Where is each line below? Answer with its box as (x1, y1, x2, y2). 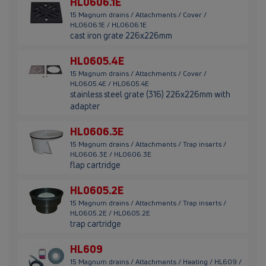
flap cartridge (70, 159, 121, 171)
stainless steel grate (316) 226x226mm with (70, 88, 230, 100)
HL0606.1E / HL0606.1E (70, 20, 147, 30)
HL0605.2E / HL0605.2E (70, 208, 150, 218)
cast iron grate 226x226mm (70, 30, 172, 42)
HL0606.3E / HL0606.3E (70, 149, 151, 160)
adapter (70, 100, 100, 112)
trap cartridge (70, 218, 121, 230)
